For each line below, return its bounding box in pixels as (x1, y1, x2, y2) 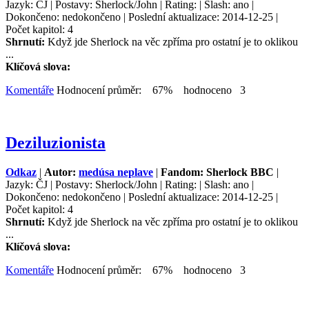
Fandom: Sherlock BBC (161, 166, 274, 179)
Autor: (44, 166, 79, 179)
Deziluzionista (6, 134, 106, 152)
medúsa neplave (79, 166, 153, 179)
